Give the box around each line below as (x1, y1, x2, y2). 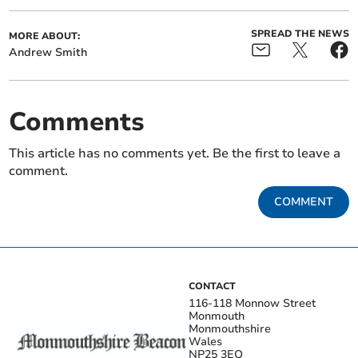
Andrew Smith (9, 45, 88, 60)
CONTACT (189, 280, 236, 292)
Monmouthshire (189, 321, 271, 336)
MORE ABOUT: (9, 30, 81, 42)
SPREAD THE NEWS (250, 27, 349, 40)
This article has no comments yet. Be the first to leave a (9, 145, 341, 162)
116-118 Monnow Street (189, 296, 316, 311)
